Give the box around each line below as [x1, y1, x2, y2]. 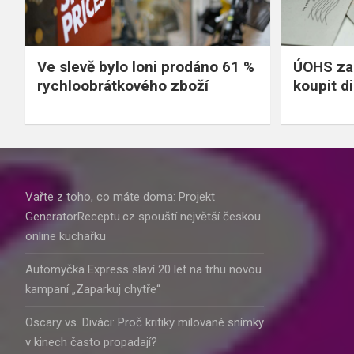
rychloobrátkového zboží [37, 76, 209, 95]
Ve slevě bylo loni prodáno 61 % [37, 57, 254, 76]
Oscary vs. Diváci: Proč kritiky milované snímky [25, 314, 264, 330]
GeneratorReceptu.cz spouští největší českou [25, 209, 261, 224]
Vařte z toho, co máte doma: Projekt [25, 189, 215, 204]
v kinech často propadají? [25, 334, 157, 349]
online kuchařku [25, 228, 106, 243]
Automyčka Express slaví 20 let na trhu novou [25, 262, 262, 277]
